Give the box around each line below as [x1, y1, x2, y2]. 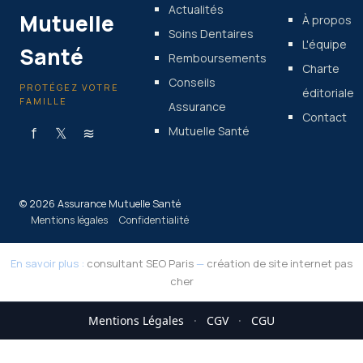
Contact [302, 109, 347, 126]
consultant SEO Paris [87, 256, 194, 271]
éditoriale [302, 85, 354, 101]
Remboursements [169, 50, 267, 66]
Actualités [169, 2, 224, 18]
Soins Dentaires [169, 26, 254, 42]
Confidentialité [119, 213, 189, 228]
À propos [302, 12, 352, 28]
